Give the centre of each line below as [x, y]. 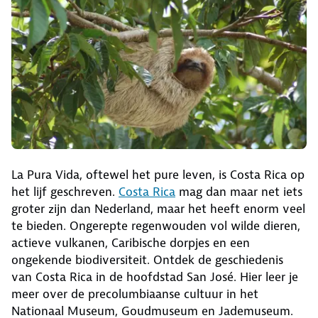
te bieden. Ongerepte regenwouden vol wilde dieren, [156, 225]
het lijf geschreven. [65, 191]
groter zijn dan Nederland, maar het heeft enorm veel [158, 208]
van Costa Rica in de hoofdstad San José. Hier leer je [155, 276]
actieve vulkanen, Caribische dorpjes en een [131, 242]
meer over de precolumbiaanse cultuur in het [135, 294]
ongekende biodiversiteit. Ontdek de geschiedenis [147, 259]
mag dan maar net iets [239, 191]
